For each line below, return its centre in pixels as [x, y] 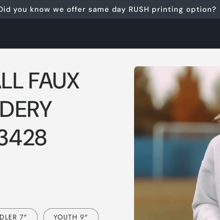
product [160, 77]
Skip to [159, 69]
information [166, 86]
